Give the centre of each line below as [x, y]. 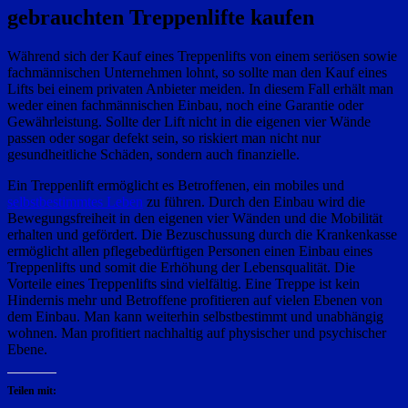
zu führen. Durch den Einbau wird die [254, 201]
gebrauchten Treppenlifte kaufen [161, 17]
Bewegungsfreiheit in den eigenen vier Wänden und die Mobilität [195, 218]
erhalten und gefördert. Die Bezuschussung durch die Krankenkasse [202, 234]
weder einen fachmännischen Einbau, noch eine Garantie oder [185, 105]
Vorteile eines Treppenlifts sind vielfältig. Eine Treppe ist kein [184, 283]
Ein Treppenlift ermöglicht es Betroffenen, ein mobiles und [176, 185]
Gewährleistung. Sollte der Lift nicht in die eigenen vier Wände [189, 121]
